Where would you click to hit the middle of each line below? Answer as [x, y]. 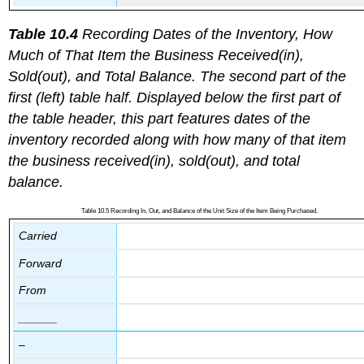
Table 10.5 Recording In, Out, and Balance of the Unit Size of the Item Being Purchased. [199, 210]
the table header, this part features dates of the [160, 119]
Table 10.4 [43, 35]
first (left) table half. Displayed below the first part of [175, 98]
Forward [40, 263]
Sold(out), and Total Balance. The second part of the [178, 77]
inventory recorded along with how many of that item [178, 140]
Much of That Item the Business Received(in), [156, 56]
